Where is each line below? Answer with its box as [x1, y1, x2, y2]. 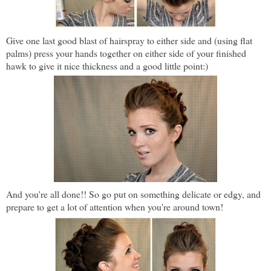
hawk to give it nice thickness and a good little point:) [6, 59, 211, 73]
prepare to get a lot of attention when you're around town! [6, 200, 226, 214]
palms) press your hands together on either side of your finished [6, 47, 246, 60]
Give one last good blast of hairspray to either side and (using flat [6, 34, 252, 47]
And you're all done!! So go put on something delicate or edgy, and [6, 188, 261, 201]
